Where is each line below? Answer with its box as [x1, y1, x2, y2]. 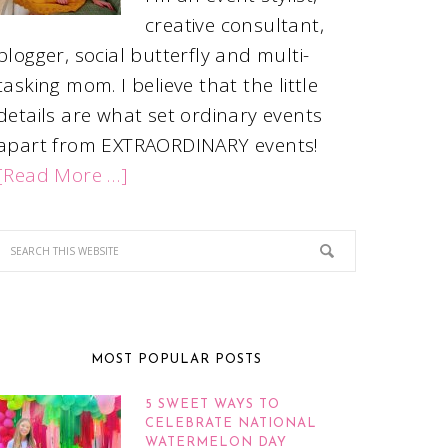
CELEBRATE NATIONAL [145, 417, 317, 430]
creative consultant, [145, 12, 324, 38]
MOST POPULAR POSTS [90, 353, 262, 366]
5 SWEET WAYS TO [145, 398, 280, 411]
